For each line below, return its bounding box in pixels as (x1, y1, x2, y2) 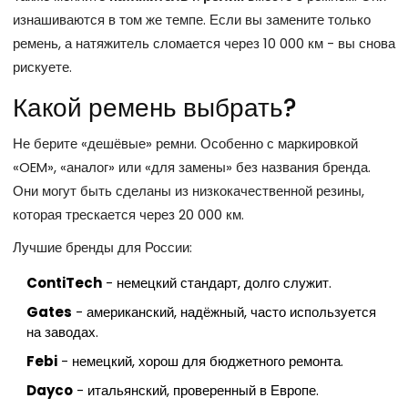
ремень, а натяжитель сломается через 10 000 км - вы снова (13, 33, 395, 53)
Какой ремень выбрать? (13, 89, 297, 126)
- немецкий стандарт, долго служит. (102, 272, 331, 292)
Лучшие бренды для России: (13, 237, 192, 257)
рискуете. (13, 56, 72, 76)
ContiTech (26, 272, 102, 292)
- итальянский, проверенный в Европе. (73, 380, 319, 400)
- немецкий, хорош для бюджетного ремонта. (57, 351, 343, 371)
